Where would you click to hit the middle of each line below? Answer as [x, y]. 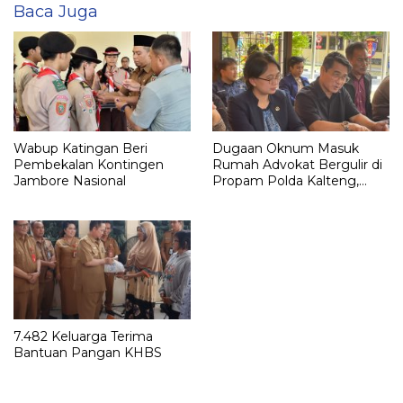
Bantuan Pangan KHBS [88, 352]
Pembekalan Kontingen [89, 164]
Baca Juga [56, 12]
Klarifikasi [241, 213]
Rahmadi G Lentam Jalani [293, 197]
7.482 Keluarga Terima [83, 336]
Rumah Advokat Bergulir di [297, 164]
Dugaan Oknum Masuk [286, 148]
